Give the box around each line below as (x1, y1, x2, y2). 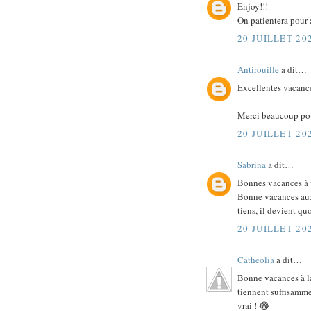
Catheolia (237, 253, 274, 266)
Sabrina (237, 158, 266, 171)
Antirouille (237, 62, 279, 76)
